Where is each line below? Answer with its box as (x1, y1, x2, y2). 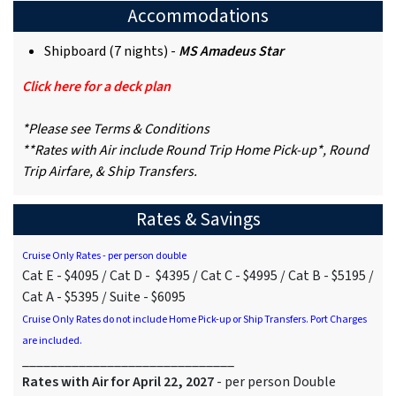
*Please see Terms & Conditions (22, 119, 209, 140)
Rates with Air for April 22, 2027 (22, 372, 214, 392)
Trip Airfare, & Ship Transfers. (22, 162, 197, 182)
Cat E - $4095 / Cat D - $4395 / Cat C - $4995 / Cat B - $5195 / (22, 266, 374, 286)
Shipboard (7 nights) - (44, 42, 179, 62)
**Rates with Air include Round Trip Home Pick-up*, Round (22, 141, 369, 161)
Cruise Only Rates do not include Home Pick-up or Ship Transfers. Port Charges (22, 312, 367, 328)
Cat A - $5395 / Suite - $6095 (22, 287, 186, 308)
